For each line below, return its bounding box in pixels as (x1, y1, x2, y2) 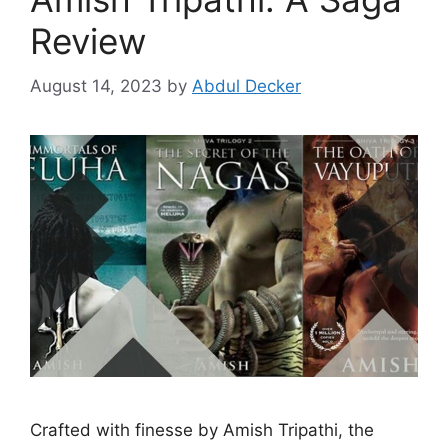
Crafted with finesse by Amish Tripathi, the (30, 420, 374, 440)
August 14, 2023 (30, 75, 162, 96)
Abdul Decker (192, 75, 301, 96)
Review (30, 20, 146, 62)
